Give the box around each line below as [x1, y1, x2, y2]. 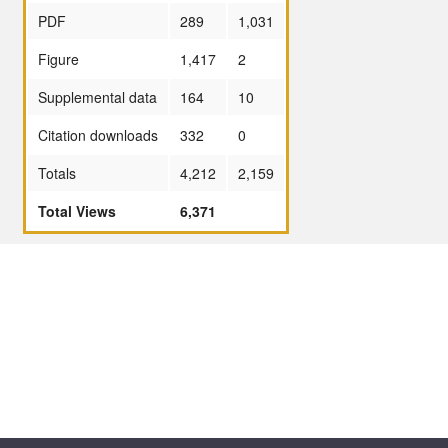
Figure [38, 48, 79, 69]
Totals [38, 162, 76, 183]
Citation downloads [38, 124, 158, 145]
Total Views [38, 200, 116, 221]
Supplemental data [38, 86, 157, 107]
